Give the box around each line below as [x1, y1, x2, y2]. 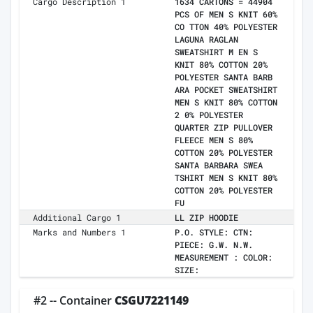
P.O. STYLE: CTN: [175, 226, 253, 238]
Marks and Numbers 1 [33, 226, 126, 238]
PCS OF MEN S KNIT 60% [175, 8, 277, 20]
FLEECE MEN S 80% [175, 134, 253, 146]
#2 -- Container [34, 293, 115, 309]
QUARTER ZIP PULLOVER [175, 122, 272, 133]
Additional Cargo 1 [33, 212, 122, 224]
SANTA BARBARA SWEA [175, 159, 263, 171]
